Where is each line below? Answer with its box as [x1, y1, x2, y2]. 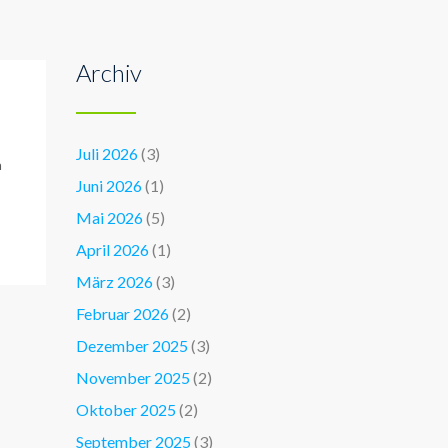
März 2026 [76, 272, 153, 291]
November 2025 [76, 368, 190, 387]
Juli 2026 [76, 144, 138, 163]
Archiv [76, 58, 142, 87]
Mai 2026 [76, 208, 143, 227]
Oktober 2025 [76, 400, 176, 419]
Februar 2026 [76, 304, 169, 323]
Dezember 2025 [76, 336, 188, 355]
